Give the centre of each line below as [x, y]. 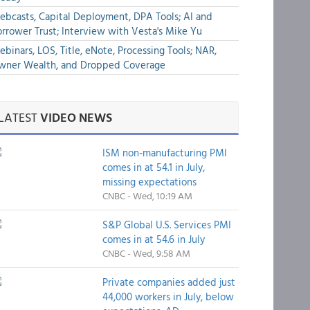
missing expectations [149, 182]
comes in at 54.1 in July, [153, 167]
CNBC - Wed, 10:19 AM [147, 195]
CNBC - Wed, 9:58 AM [146, 253]
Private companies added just [168, 282]
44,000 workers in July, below [168, 297]
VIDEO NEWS [76, 117]
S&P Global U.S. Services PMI [166, 225]
